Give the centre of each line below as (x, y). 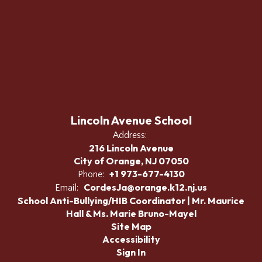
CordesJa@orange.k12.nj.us (145, 187)
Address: (130, 135)
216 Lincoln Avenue (131, 148)
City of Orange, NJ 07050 (131, 161)
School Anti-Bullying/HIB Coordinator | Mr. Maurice (131, 201)
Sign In (131, 252)
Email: (67, 188)
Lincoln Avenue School (131, 120)
